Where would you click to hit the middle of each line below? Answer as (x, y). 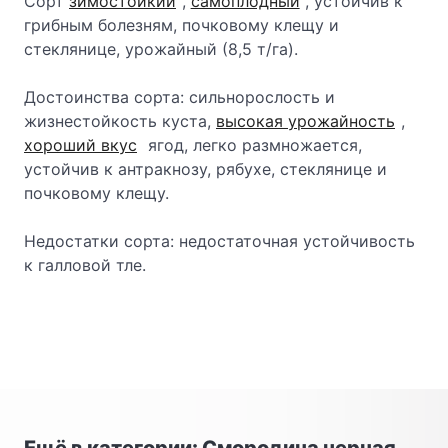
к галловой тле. (85, 265)
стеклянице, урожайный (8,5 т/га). (161, 49)
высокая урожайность (305, 121)
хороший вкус (80, 145)
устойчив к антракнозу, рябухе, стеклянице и (205, 169)
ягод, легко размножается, (252, 145)
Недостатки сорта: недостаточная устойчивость (219, 241)
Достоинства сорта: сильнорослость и (179, 97)
